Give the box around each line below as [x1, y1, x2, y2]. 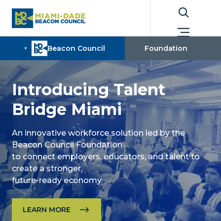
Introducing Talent [12, 80, 165, 99]
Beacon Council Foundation [12, 140, 122, 149]
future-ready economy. [12, 176, 103, 185]
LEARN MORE [23, 205, 71, 214]
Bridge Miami [12, 100, 122, 119]
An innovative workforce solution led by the [12, 128, 185, 138]
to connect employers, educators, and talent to [12, 152, 200, 161]
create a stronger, [12, 164, 82, 173]
